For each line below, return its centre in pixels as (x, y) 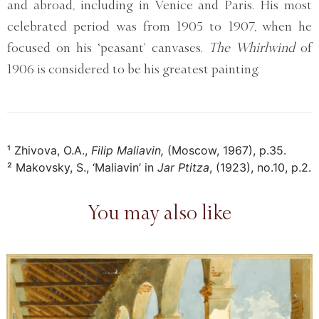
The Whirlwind (255, 48)
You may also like (159, 213)
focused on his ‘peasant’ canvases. (108, 48)
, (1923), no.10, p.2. (260, 168)
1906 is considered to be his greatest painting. (134, 69)
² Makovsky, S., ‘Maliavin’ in (82, 168)
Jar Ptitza (183, 168)
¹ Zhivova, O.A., (49, 151)
